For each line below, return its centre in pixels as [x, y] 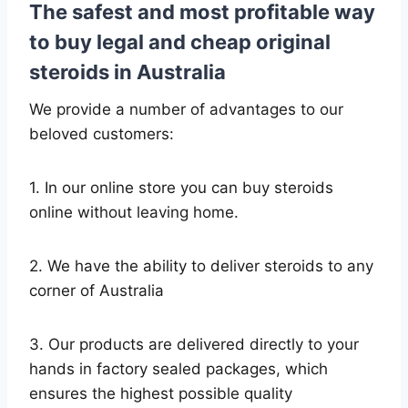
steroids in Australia [127, 71]
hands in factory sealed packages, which [178, 368]
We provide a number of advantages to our [186, 109]
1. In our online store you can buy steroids [181, 187]
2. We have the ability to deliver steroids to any [201, 265]
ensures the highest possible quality [161, 393]
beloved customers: [102, 133]
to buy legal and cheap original [180, 41]
